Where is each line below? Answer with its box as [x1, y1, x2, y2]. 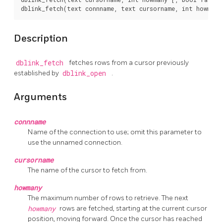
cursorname [14, 155, 54, 165]
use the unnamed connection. [28, 138, 122, 147]
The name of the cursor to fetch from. [28, 166, 147, 174]
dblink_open [62, 69, 110, 78]
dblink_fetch [15, 58, 67, 68]
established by [14, 69, 60, 78]
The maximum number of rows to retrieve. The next [28, 193, 188, 202]
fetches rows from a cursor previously [69, 58, 189, 67]
